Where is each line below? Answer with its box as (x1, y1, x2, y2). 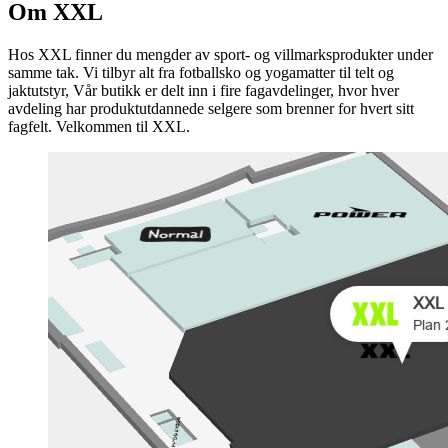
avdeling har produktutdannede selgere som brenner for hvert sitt (8, 99, 414, 117)
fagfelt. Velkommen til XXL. (8, 117, 190, 135)
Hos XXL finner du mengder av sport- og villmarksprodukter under (8, 45, 433, 63)
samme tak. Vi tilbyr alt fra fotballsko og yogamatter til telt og (8, 63, 394, 81)
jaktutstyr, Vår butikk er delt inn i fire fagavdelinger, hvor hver (8, 81, 399, 99)
